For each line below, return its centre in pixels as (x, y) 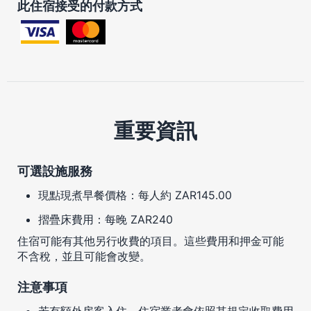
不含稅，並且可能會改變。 (84, 256)
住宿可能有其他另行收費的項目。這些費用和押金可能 (151, 241)
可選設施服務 (55, 171)
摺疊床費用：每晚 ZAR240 (106, 219)
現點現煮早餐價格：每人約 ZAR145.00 (135, 195)
